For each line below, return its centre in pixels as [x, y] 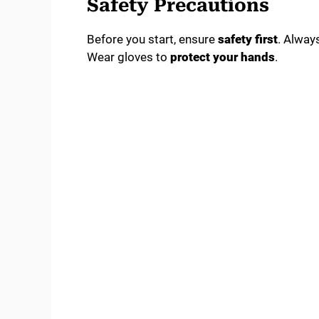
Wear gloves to [129, 57]
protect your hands [223, 57]
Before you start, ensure [152, 39]
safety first [248, 39]
